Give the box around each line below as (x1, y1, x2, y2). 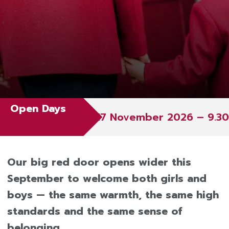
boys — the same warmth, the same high (7, 187, 219, 202)
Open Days (10, 101, 66, 116)
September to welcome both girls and (7, 171, 207, 186)
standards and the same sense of (7, 203, 182, 219)
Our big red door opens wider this (7, 154, 191, 170)
